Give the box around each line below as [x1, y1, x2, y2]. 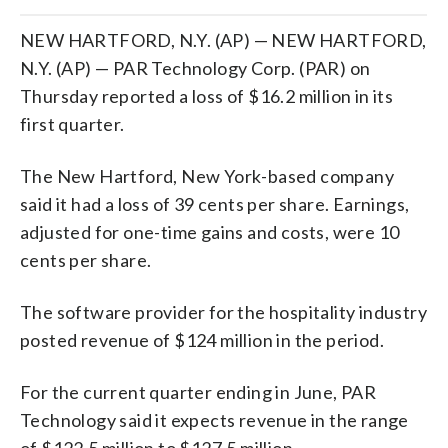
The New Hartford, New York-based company [20, 164, 394, 187]
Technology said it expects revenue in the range [20, 408, 409, 431]
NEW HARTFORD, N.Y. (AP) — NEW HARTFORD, [20, 28, 427, 51]
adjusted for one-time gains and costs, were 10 [20, 220, 400, 243]
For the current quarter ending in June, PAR [20, 380, 377, 403]
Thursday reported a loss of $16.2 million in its [20, 84, 394, 107]
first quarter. [20, 112, 125, 135]
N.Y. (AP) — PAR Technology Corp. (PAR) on [20, 56, 371, 79]
